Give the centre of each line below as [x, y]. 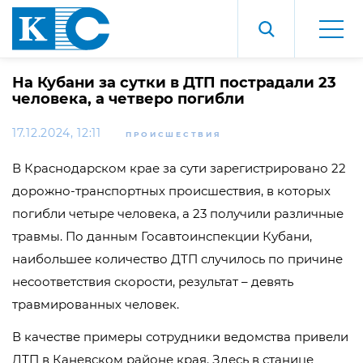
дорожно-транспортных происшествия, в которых [171, 191]
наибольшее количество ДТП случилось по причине [177, 259]
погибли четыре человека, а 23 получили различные [178, 214]
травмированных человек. [96, 304]
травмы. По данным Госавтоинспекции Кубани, [162, 236]
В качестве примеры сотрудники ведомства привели [180, 337]
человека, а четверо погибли [128, 99]
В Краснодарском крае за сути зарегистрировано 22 [179, 168]
